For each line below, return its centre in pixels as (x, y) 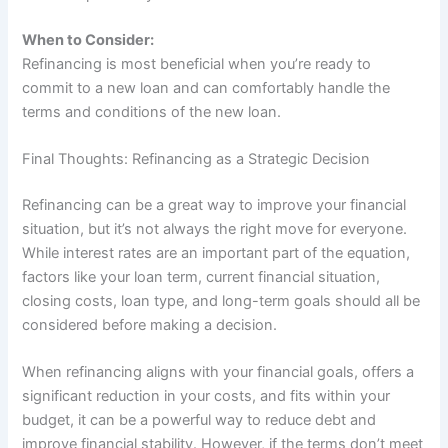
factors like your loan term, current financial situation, (201, 276)
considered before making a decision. (150, 324)
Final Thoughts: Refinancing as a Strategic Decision (196, 158)
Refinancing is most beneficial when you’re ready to (197, 63)
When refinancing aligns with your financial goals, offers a (218, 372)
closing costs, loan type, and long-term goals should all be (221, 300)
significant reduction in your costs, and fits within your (206, 396)
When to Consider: (88, 39)
